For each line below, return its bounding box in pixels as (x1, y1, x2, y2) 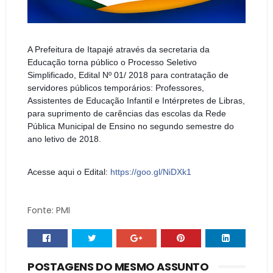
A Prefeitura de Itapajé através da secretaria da (27, 44, 210, 54)
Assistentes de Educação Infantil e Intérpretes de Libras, (27, 96, 245, 105)
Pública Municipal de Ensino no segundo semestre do (27, 121, 234, 131)
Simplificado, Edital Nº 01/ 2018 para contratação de (27, 70, 229, 80)
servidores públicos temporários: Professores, (27, 83, 204, 93)
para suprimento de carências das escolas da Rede (27, 108, 226, 118)
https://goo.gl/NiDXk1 (110, 167, 191, 177)
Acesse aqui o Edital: (27, 167, 110, 177)
